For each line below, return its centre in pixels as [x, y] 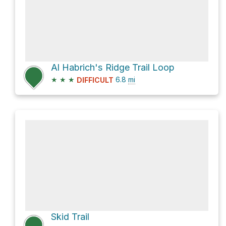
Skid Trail [70, 216]
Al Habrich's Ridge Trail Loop [113, 67]
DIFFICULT [95, 80]
